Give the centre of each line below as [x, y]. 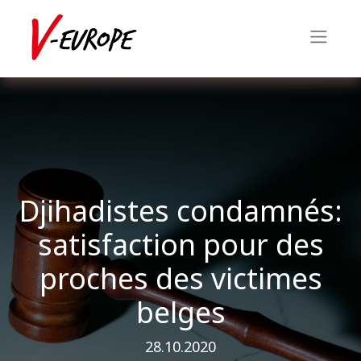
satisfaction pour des [180, 245]
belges [180, 312]
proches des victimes [180, 278]
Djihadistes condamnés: [180, 211]
